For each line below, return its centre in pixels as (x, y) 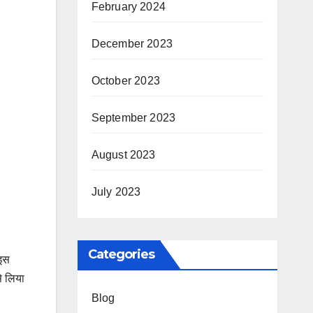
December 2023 (132, 43)
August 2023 (123, 154)
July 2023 (116, 191)
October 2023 (125, 80)
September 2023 (133, 117)
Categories (121, 254)
